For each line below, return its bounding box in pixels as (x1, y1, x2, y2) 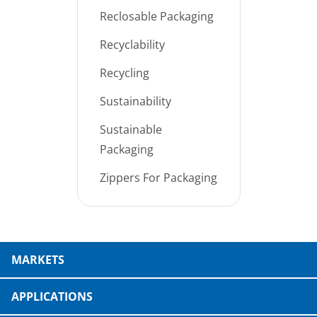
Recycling (99, 65, 149, 81)
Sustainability (99, 93, 171, 109)
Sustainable (99, 122, 162, 137)
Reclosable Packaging (99, 8, 214, 24)
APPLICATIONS (11, 289, 93, 304)
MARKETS (11, 252, 64, 267)
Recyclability (99, 37, 165, 52)
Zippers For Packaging (99, 170, 217, 185)
